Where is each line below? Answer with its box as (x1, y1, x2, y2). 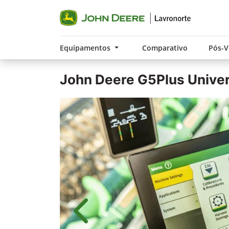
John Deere (60, 72, 134, 87)
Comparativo (142, 43, 188, 53)
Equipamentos (60, 43, 112, 53)
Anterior (82, 210, 114, 222)
